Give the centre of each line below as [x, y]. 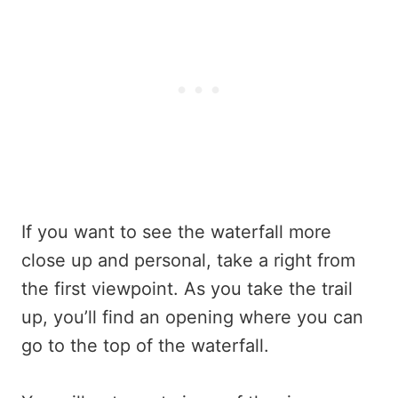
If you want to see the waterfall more [176, 232]
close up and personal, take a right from [188, 261]
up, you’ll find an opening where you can [192, 318]
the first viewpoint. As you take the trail [187, 289]
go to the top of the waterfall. [145, 346]
